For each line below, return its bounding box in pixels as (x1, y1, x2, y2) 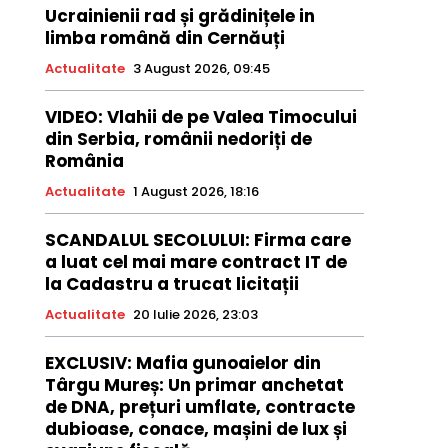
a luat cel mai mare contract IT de (44, 250, 347, 275)
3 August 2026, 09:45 (132, 59, 270, 79)
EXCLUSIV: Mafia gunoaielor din (44, 351, 321, 376)
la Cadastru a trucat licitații (44, 272, 299, 297)
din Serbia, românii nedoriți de (44, 127, 312, 152)
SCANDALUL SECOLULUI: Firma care (44, 228, 351, 253)
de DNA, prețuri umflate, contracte (44, 395, 355, 420)
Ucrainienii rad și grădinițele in (44, 4, 315, 29)
